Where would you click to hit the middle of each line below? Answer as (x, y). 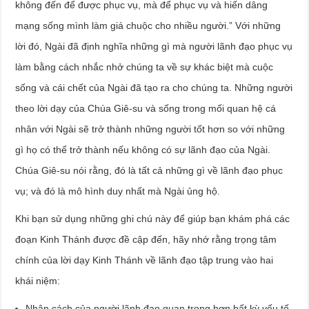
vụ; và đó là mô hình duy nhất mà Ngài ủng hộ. (118, 191)
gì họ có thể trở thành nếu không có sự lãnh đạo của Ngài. (143, 149)
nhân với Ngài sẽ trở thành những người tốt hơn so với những (150, 129)
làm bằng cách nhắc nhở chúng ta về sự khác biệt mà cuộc (144, 67)
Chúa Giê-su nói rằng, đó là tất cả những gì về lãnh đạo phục (149, 170)
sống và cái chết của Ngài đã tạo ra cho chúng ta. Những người (154, 87)
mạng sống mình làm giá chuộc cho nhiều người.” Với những (148, 25)
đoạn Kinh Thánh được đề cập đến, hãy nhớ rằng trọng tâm (146, 239)
